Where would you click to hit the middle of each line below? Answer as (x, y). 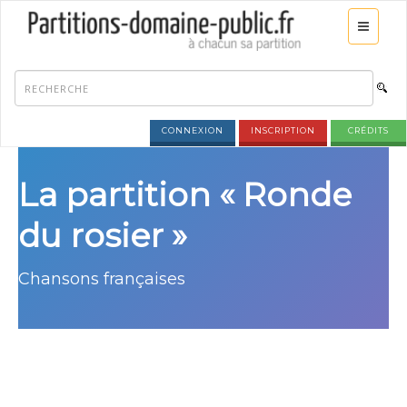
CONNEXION (193, 130)
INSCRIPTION (283, 130)
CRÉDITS (368, 130)
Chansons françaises (102, 279)
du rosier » (103, 235)
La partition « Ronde (185, 194)
